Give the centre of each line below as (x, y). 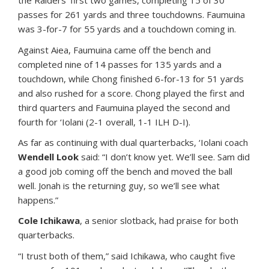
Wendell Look (48, 157)
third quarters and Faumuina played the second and (124, 108)
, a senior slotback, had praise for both (159, 221)
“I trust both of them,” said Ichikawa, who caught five (127, 256)
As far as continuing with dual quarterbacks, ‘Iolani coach (133, 143)
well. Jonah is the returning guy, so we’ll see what (119, 186)
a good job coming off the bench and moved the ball (125, 171)
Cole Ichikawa (49, 221)
